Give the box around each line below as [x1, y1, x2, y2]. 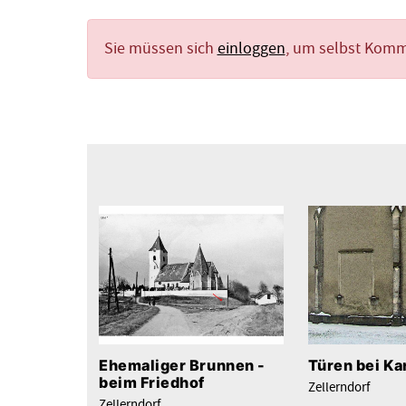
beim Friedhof [99, 373, 206, 392]
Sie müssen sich [103, 37, 217, 59]
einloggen [217, 37, 285, 59]
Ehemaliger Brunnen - [99, 356, 266, 375]
